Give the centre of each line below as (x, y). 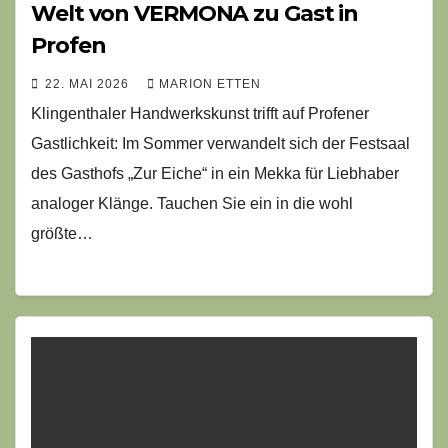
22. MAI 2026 (89, 84)
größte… (62, 234)
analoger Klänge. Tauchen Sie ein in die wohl (192, 204)
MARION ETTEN (210, 84)
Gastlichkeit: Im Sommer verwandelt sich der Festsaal (220, 144)
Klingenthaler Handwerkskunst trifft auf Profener (200, 114)
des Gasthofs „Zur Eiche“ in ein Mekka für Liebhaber (215, 174)
